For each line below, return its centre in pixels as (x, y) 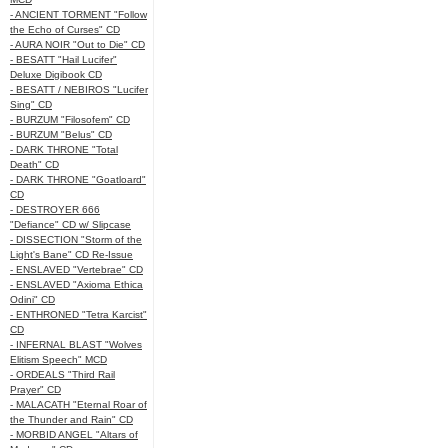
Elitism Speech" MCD (58, 359)
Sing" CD (31, 104)
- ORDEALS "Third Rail (62, 374)
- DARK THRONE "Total (64, 149)
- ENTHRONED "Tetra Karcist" (78, 314)
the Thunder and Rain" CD (71, 419)
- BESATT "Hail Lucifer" (63, 59)
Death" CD (34, 164)
